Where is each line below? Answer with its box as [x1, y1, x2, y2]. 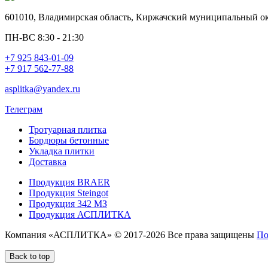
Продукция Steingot [29, 188, 108, 199]
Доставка [29, 157, 66, 167]
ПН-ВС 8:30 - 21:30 [5, 32, 84, 43]
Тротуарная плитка [29, 124, 106, 135]
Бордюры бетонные [29, 135, 109, 146]
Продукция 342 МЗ [29, 199, 107, 209]
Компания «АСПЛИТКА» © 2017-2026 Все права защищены [5, 230, 257, 240]
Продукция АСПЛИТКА [29, 209, 131, 220]
